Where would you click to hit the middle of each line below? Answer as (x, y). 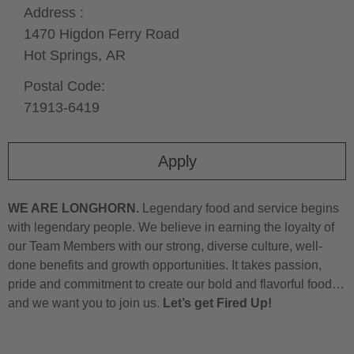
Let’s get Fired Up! (217, 303)
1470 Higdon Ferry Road (102, 34)
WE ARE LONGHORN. (73, 208)
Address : (54, 12)
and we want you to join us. (85, 303)
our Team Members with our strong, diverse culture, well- (165, 246)
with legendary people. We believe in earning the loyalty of (171, 227)
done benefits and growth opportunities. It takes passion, (165, 265)
